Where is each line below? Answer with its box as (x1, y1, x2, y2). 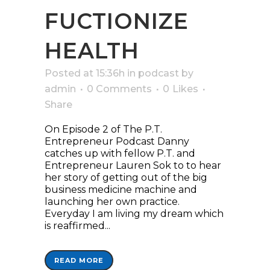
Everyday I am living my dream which (45, 208, 224, 220)
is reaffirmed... (45, 220, 110, 232)
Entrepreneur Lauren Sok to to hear (45, 160, 221, 172)
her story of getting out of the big (45, 172, 207, 184)
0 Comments (87, 83, 152, 95)
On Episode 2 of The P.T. (45, 124, 162, 136)
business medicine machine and (45, 184, 197, 196)
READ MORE (54, 256, 104, 265)
